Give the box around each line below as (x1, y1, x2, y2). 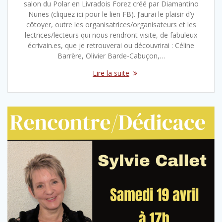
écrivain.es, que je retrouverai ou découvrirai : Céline (28, 41, 194, 51)
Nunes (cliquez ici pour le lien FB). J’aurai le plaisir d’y (28, 9, 194, 19)
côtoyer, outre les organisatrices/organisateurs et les (26, 20, 196, 30)
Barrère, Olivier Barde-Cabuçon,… (57, 51, 165, 61)
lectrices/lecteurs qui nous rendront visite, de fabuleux (25, 30, 197, 40)
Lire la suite (93, 68, 129, 78)
